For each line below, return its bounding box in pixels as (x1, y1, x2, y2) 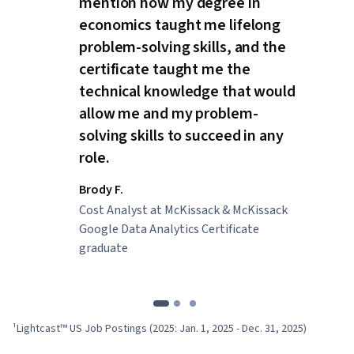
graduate (79, 239, 128, 258)
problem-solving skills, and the (79, 36, 286, 59)
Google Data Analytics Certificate (79, 220, 259, 239)
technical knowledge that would (79, 81, 296, 104)
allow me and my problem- (79, 103, 258, 126)
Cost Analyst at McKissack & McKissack (79, 201, 288, 220)
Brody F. (79, 181, 123, 199)
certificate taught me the (79, 58, 250, 81)
